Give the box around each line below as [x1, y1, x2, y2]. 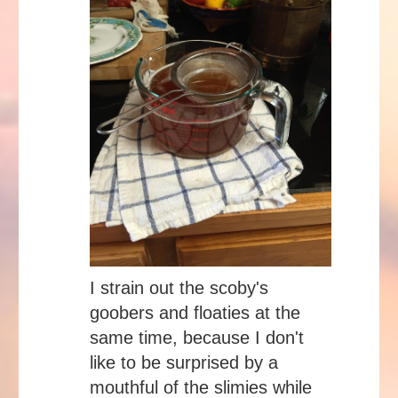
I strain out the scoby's [90, 278, 268, 298]
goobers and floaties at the [90, 303, 300, 323]
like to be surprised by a [90, 353, 278, 373]
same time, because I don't [90, 328, 304, 348]
